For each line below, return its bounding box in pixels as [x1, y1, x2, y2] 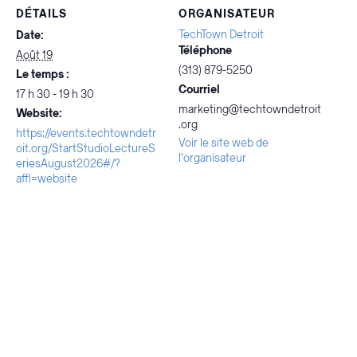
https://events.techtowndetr [16, 125, 156, 141]
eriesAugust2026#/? [16, 155, 120, 171]
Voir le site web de [178, 135, 269, 151]
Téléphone [178, 42, 232, 58]
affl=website [16, 171, 77, 186]
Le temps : [16, 66, 69, 82]
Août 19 [16, 47, 53, 63]
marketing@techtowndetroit [178, 101, 321, 117]
